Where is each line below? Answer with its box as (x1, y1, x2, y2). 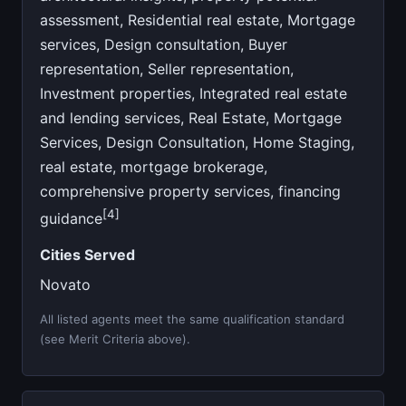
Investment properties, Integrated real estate (40, 83, 348, 102)
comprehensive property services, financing (40, 181, 342, 200)
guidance (40, 208, 103, 227)
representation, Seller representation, (40, 59, 295, 78)
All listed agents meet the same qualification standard (40, 311, 345, 326)
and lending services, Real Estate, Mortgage (40, 108, 343, 127)
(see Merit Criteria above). (40, 331, 191, 346)
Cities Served (40, 245, 136, 264)
